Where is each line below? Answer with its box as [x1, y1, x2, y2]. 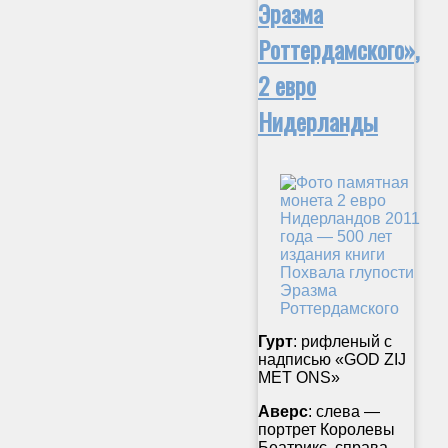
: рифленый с [293, 333, 392, 350]
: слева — [308, 403, 380, 420]
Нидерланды [258, 103, 378, 140]
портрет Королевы [258, 421, 395, 438]
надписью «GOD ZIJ [258, 351, 406, 368]
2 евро [258, 67, 316, 104]
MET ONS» [258, 369, 340, 386]
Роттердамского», [258, 31, 419, 68]
